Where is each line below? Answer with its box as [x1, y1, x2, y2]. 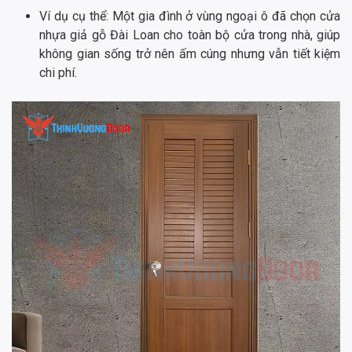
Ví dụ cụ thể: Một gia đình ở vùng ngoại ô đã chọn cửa [39, 8, 340, 24]
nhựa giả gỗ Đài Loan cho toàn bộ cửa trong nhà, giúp [39, 27, 340, 42]
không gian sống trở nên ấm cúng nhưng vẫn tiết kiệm [39, 46, 340, 61]
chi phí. [39, 64, 77, 80]
